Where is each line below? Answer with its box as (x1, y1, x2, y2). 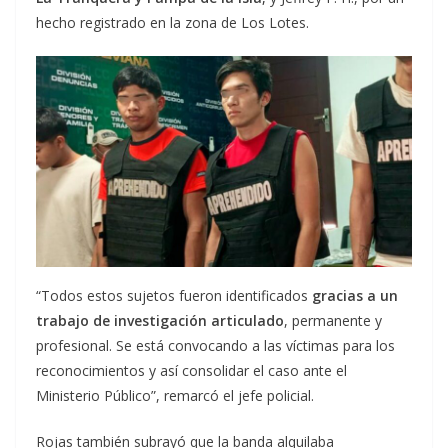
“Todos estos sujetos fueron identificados (36, 286, 312, 306)
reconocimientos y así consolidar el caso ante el (36, 361, 347, 381)
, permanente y (284, 311, 382, 331)
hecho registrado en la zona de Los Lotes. (36, 12, 309, 32)
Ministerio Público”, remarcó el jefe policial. (36, 386, 314, 406)
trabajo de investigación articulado (36, 311, 284, 331)
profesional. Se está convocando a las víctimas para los (36, 336, 395, 356)
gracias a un (312, 286, 398, 306)
